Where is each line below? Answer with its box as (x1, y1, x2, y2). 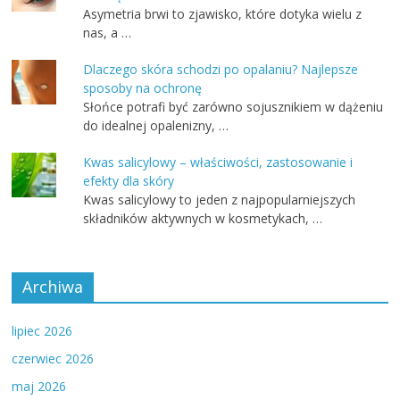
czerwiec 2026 (12, 350, 95, 368)
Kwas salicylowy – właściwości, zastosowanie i (83, 154, 354, 171)
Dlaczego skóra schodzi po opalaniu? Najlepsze (83, 61, 359, 79)
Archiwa (22, 276, 84, 298)
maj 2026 (12, 378, 67, 396)
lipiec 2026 (12, 322, 73, 340)
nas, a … (83, 24, 132, 42)
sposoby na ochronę (83, 79, 203, 97)
